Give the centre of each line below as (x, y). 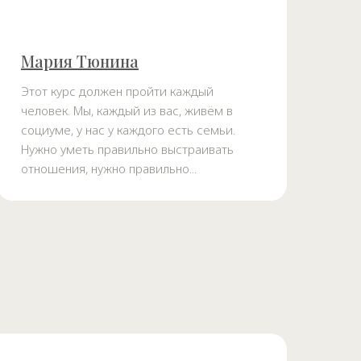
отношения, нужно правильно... (109, 169)
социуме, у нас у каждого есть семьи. (128, 130)
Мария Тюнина (80, 61)
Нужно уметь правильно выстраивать (127, 149)
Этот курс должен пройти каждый (117, 91)
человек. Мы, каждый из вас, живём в (127, 111)
